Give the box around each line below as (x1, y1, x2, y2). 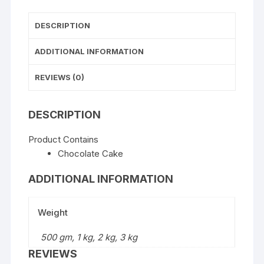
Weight (38, 206, 68, 218)
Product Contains (28, 133, 99, 145)
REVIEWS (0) (35, 72, 85, 82)
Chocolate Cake (58, 147, 124, 159)
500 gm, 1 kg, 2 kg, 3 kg (41, 231, 138, 243)
